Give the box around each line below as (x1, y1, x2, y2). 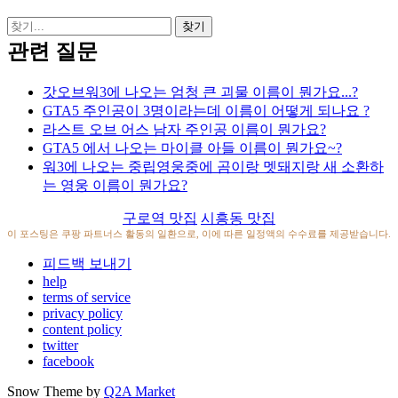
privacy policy (43, 305, 123, 321)
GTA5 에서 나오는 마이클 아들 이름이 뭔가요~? (43, 139, 342, 155)
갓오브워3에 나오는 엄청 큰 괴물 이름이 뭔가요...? (43, 84, 358, 99)
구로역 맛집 (123, 210, 197, 226)
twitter (43, 337, 78, 353)
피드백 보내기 (43, 255, 131, 271)
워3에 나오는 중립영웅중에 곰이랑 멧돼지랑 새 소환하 (43, 158, 384, 174)
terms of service (43, 289, 131, 305)
